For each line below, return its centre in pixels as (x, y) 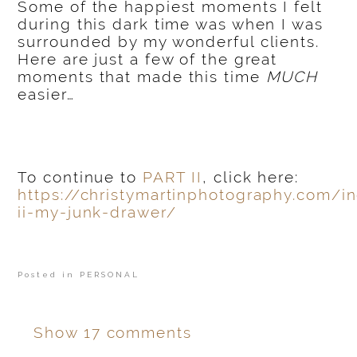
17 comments (137, 333)
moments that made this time (142, 77)
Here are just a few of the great (148, 59)
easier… (46, 94)
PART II (173, 177)
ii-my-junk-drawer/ (97, 212)
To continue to (80, 177)
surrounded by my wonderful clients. (171, 42)
